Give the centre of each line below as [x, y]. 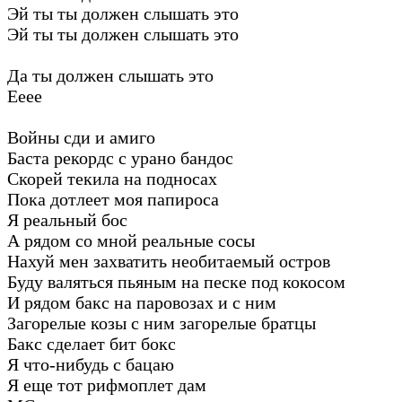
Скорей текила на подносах [112, 178]
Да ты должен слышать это [110, 75]
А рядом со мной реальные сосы [131, 240]
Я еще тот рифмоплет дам [107, 385]
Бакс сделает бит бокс [92, 343]
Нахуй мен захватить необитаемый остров [169, 261]
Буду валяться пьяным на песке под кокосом [176, 281]
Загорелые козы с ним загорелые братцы [162, 323]
